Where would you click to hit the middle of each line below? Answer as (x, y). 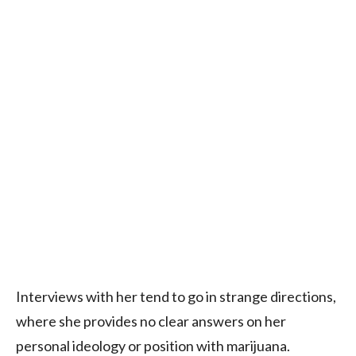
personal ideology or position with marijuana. (153, 345)
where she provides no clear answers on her (151, 321)
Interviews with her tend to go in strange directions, (176, 296)
